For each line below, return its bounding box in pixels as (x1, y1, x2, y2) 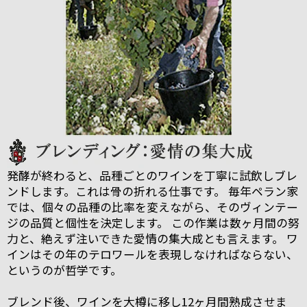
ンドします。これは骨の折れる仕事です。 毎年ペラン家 (7, 182, 298, 199)
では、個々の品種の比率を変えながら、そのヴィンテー (7, 198, 298, 215)
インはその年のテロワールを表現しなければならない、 (7, 245, 298, 262)
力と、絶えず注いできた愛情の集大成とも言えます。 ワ (7, 230, 298, 247)
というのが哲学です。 (7, 261, 122, 278)
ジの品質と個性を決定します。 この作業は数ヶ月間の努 (7, 214, 299, 231)
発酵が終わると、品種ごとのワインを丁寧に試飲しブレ (7, 167, 297, 184)
